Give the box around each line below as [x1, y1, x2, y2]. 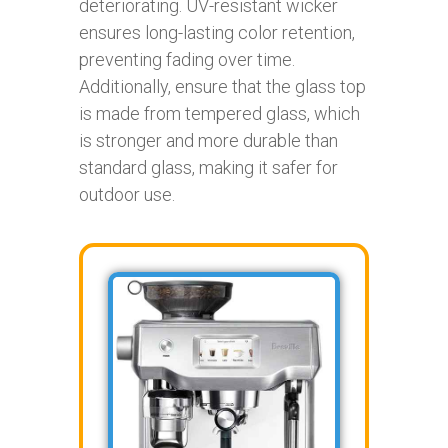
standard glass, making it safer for [79, 157, 338, 179]
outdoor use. [79, 184, 175, 206]
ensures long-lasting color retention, [79, 22, 355, 44]
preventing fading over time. [79, 49, 295, 71]
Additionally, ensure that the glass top [79, 76, 366, 98]
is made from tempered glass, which [79, 103, 360, 125]
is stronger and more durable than [79, 130, 338, 152]
